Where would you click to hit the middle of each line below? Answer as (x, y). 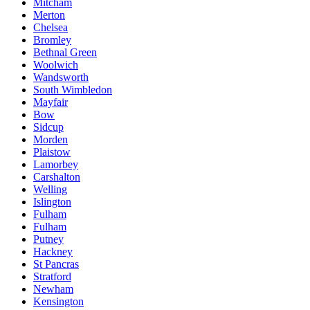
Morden (51, 139)
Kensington (58, 301)
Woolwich (56, 64)
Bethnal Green (65, 52)
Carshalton (57, 176)
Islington (52, 201)
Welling (50, 189)
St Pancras (56, 264)
